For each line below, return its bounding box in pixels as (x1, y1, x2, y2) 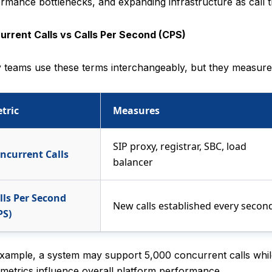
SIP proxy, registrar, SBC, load (113, 140, 246, 154)
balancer (113, 155, 153, 169)
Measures (113, 104, 160, 118)
